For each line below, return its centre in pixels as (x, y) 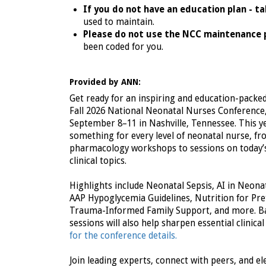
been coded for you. (123, 47)
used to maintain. (118, 22)
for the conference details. (123, 236)
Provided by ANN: (105, 82)
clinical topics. (98, 161)
